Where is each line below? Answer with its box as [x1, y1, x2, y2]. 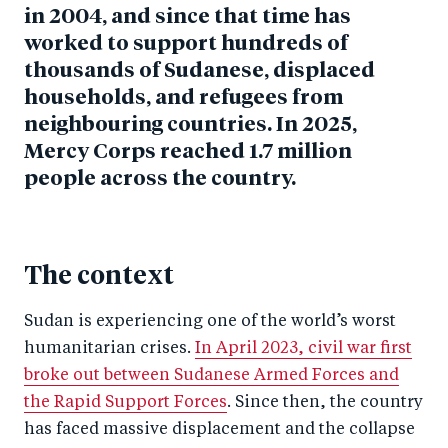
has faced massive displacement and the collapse [24, 421, 415, 438]
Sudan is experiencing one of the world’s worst [24, 313, 396, 330]
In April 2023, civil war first [195, 340, 412, 357]
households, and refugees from [24, 87, 343, 109]
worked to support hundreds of [24, 33, 348, 55]
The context [24, 263, 174, 289]
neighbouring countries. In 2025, [24, 114, 357, 136]
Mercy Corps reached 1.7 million [24, 141, 352, 163]
